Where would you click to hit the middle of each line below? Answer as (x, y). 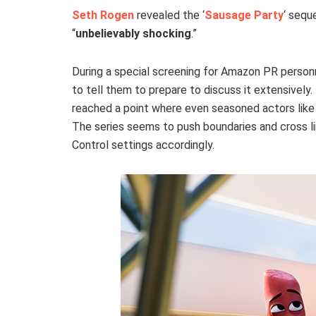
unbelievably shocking (133, 34)
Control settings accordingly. (143, 145)
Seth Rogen (103, 16)
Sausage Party (244, 16)
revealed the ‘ (169, 16)
